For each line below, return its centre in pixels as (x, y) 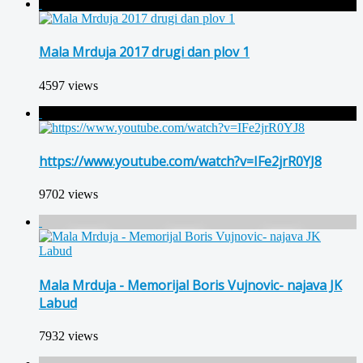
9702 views (68, 194)
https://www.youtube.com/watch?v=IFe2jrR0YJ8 (180, 162)
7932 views (68, 335)
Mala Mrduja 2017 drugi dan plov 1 (144, 52)
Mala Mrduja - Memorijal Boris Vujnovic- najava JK (190, 285)
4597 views (68, 85)
